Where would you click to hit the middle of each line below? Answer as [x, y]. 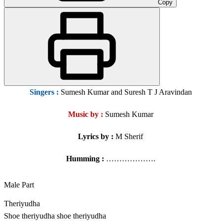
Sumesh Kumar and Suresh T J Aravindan [125, 92]
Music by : [85, 114]
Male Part [19, 185]
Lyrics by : [96, 137]
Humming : [85, 159]
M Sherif [128, 137]
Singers [43, 92]
